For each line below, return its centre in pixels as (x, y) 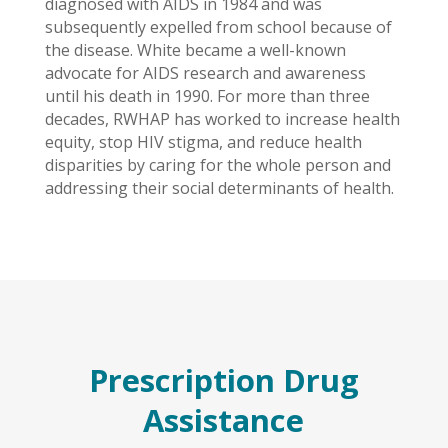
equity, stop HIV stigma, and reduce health (203, 141)
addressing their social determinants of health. (219, 187)
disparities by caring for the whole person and (217, 164)
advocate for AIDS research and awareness (205, 72)
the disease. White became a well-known (195, 49)
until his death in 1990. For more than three (207, 95)
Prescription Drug (223, 379)
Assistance (224, 419)
